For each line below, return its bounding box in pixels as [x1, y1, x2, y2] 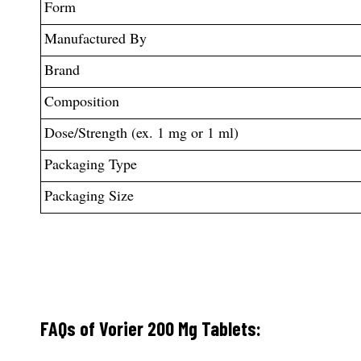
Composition [44, 90, 119, 110]
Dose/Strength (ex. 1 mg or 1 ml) [44, 122, 239, 142]
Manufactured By [44, 27, 147, 48]
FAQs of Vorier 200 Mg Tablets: [40, 317, 261, 341]
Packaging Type [44, 153, 137, 173]
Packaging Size [44, 185, 134, 205]
